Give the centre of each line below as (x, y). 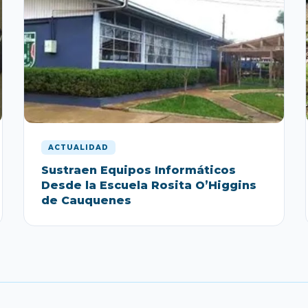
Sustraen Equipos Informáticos (139, 170)
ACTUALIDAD (78, 147)
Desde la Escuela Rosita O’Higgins (149, 185)
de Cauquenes (86, 200)
